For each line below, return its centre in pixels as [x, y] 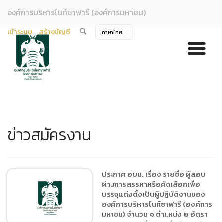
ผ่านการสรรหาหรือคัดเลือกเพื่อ [151, 184]
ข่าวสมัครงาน [49, 135]
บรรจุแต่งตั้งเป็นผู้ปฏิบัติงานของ [153, 194]
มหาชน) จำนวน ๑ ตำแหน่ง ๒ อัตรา [155, 214]
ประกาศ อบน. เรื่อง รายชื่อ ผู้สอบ [154, 174]
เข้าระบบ [20, 32]
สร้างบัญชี [55, 32]
